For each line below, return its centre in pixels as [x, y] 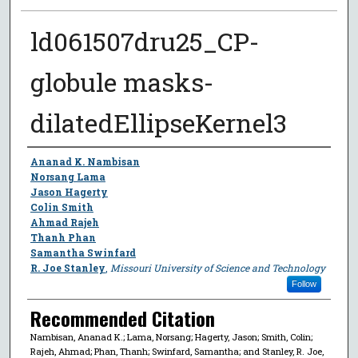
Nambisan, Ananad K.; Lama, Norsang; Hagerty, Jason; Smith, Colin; [171, 336]
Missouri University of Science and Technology [217, 267]
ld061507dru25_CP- [144, 41]
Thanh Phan [63, 237]
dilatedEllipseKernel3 [158, 122]
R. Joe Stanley [68, 267]
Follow [304, 283]
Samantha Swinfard [83, 252]
